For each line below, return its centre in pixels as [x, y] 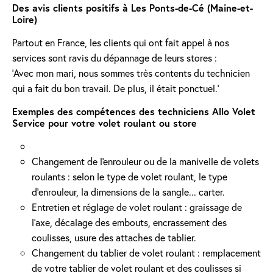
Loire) [25, 19]
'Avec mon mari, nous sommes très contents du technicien [131, 73]
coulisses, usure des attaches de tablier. [114, 237]
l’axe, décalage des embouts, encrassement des [129, 222]
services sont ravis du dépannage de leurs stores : [115, 58]
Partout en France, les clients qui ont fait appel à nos [121, 42]
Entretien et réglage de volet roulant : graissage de [137, 207]
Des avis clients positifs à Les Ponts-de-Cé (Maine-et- [133, 8]
